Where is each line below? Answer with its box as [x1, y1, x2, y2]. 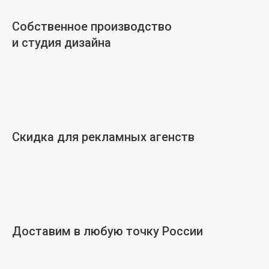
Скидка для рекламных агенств [12, 129, 195, 144]
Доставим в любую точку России [12, 223, 203, 238]
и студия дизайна [12, 35, 111, 50]
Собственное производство [12, 19, 172, 34]
